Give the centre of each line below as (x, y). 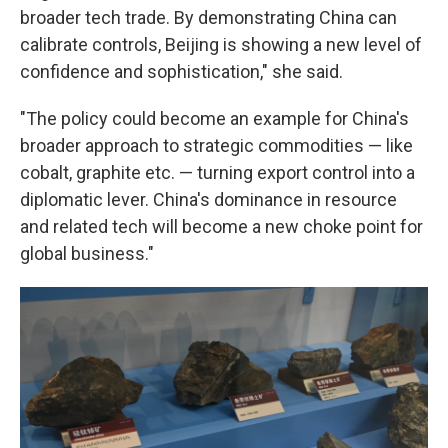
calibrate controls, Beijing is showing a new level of (221, 44)
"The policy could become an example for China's (214, 118)
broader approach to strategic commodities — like (216, 145)
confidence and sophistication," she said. (181, 71)
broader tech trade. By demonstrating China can (208, 17)
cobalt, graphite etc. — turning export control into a (217, 172)
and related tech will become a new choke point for (221, 226)
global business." (87, 253)
